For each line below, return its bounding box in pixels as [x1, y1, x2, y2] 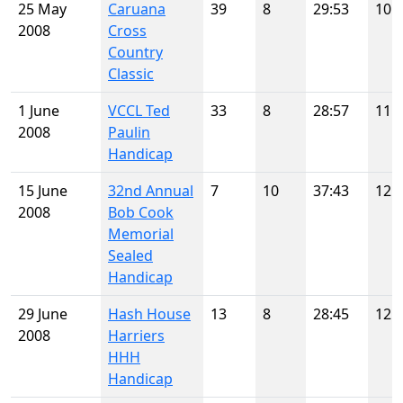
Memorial [108, 224, 174, 244]
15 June [18, 181, 67, 201]
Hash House [108, 304, 191, 324]
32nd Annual [108, 181, 193, 201]
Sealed [108, 246, 153, 265]
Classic [108, 64, 154, 84]
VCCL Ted [108, 101, 170, 121]
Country [108, 42, 163, 62]
